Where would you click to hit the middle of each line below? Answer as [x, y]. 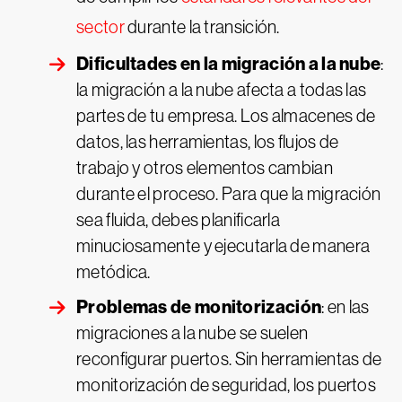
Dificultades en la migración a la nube [229, 64]
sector [100, 27]
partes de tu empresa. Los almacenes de [226, 116]
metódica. [114, 272]
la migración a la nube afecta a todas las [222, 90]
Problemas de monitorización [199, 307]
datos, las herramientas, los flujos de [208, 142]
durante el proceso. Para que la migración [229, 194]
